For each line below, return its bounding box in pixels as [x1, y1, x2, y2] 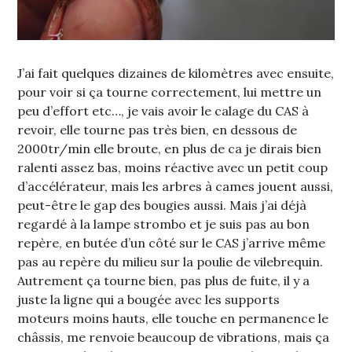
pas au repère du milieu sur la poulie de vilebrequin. [17, 254, 324, 270]
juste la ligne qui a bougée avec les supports [17, 291, 280, 308]
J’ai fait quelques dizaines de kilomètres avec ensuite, [17, 65, 335, 82]
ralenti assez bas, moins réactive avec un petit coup [17, 159, 328, 176]
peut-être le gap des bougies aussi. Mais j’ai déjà [17, 197, 307, 214]
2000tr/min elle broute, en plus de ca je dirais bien [17, 141, 322, 157]
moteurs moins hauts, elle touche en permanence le [17, 310, 329, 327]
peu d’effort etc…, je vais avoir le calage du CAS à [17, 103, 310, 119]
